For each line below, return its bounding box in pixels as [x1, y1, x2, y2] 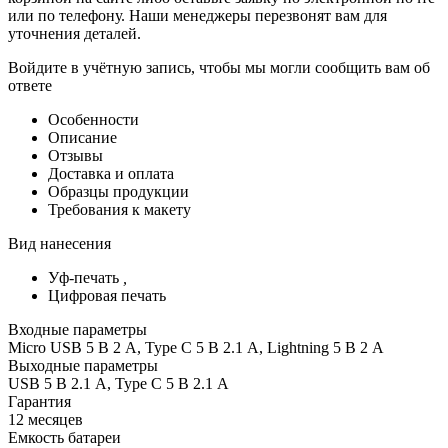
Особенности [48, 110, 139, 128]
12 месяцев [8, 410, 83, 428]
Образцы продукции [48, 182, 189, 200]
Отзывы [48, 146, 103, 164]
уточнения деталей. [8, 24, 141, 42]
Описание [48, 128, 117, 146]
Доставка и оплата [48, 164, 174, 182]
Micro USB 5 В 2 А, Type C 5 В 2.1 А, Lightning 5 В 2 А [8, 338, 384, 356]
